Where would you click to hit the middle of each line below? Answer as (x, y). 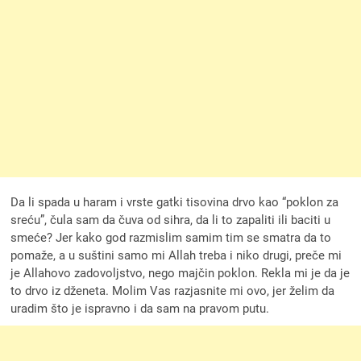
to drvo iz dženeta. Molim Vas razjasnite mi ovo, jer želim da (173, 291)
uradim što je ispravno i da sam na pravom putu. (140, 309)
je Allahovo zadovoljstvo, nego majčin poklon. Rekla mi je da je (180, 274)
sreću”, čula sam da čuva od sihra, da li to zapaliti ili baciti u (171, 220)
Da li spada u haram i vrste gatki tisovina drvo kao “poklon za (175, 203)
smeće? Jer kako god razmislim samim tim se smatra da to (171, 238)
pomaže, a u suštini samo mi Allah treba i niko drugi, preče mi (176, 256)
